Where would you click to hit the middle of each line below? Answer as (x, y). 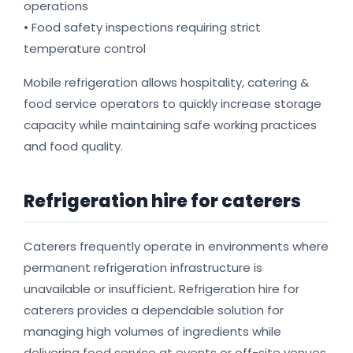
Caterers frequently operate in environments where (176, 247)
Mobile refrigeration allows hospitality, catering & (166, 83)
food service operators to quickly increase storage (173, 104)
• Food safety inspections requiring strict (142, 28)
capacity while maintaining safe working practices (170, 125)
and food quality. (73, 147)
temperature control (85, 49)
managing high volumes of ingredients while (152, 332)
